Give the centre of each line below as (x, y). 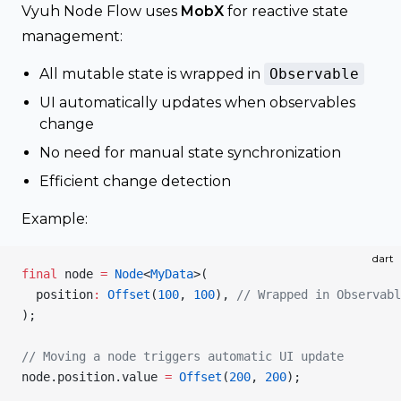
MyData (172, 274)
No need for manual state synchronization (190, 153)
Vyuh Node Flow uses (101, 11)
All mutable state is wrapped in (152, 74)
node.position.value (93, 377)
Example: (55, 219)
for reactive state (286, 11)
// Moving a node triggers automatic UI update (183, 356)
